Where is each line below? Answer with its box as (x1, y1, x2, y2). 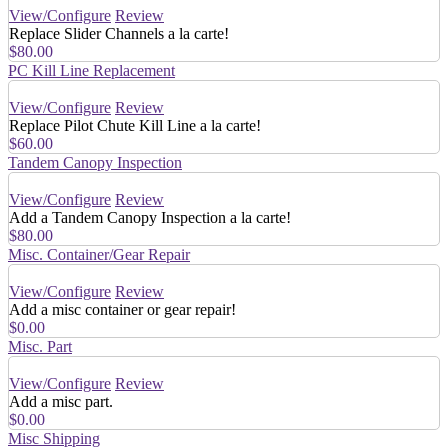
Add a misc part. (9, 392, 113, 410)
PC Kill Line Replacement (8, 61, 175, 79)
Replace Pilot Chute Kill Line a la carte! (9, 116, 261, 134)
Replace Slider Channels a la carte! (9, 24, 229, 42)
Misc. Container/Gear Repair (8, 245, 190, 263)
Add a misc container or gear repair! (9, 300, 236, 318)
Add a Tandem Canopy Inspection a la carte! (9, 208, 291, 226)
